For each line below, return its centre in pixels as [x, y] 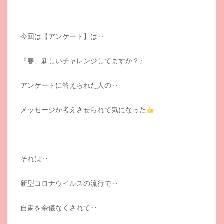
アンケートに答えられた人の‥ [69, 85]
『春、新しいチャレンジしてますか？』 [83, 61]
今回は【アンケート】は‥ [62, 36]
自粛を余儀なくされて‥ [59, 208]
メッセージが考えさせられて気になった [83, 110]
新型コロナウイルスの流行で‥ [69, 183]
